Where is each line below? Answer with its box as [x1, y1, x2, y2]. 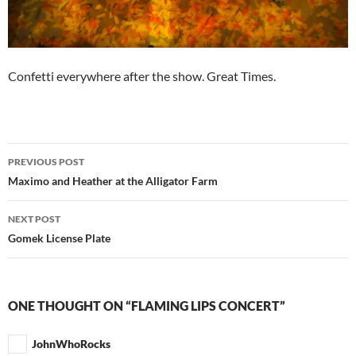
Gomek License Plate [8, 230, 110, 245]
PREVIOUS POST [8, 155, 84, 168]
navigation [7, 170, 106, 196]
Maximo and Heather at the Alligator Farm [8, 173, 218, 188]
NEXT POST [8, 212, 60, 225]
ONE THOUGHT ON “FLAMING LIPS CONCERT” [8, 297, 285, 313]
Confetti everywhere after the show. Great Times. [8, 68, 276, 83]
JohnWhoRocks [32, 336, 110, 350]
